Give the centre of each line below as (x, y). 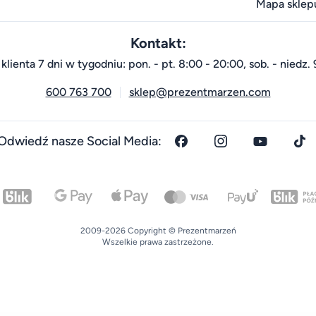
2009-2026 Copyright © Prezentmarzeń (158, 230)
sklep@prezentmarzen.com (200, 92)
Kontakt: (158, 43)
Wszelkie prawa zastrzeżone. (158, 242)
